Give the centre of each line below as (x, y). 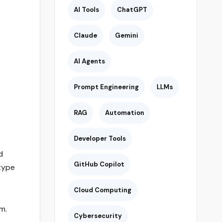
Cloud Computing (102, 190)
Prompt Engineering (106, 87)
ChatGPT (132, 10)
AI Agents (89, 61)
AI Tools (86, 10)
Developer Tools (100, 139)
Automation (124, 113)
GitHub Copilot (99, 165)
